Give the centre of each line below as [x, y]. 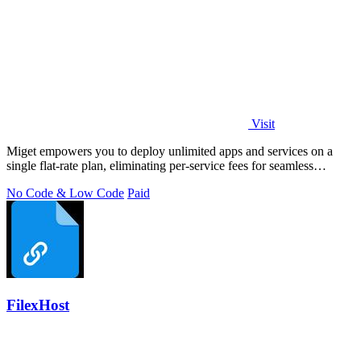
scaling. [26, 180]
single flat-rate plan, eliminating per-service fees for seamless [160, 165]
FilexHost [38, 305]
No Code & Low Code [65, 193]
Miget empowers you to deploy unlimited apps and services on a [170, 151]
